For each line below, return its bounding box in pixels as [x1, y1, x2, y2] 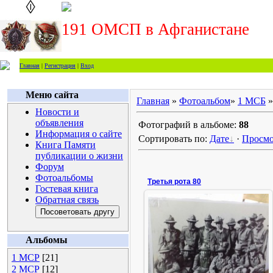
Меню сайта [26, 90, 79, 100]
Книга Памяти [35, 140, 96, 150]
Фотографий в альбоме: [138, 119, 239, 130]
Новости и [35, 107, 79, 117]
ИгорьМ [200, 249, 227, 258]
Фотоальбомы [35, 172, 93, 183]
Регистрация [44, 62, 76, 69]
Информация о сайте [35, 129, 122, 139]
